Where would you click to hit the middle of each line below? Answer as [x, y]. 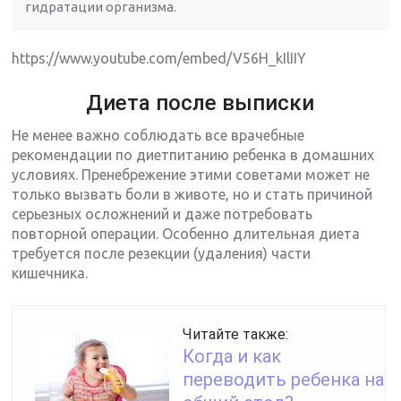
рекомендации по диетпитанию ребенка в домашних [193, 155]
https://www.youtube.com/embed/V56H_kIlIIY [159, 59]
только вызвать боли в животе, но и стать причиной [192, 195]
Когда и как [232, 357]
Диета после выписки [200, 103]
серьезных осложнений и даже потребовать [162, 214]
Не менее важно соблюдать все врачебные [158, 136]
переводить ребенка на [284, 380]
